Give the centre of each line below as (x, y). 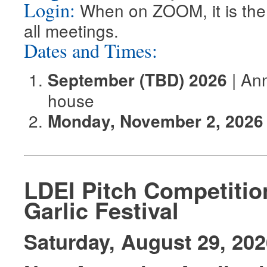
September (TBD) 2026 (137, 80)
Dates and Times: (91, 50)
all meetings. (71, 30)
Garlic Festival (101, 210)
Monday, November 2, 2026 (156, 121)
